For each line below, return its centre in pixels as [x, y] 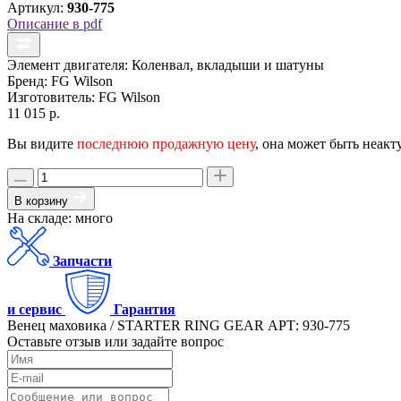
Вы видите [42, 143]
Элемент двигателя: [68, 64]
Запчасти [82, 260]
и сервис [34, 309]
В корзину [43, 200]
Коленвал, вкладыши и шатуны [228, 64]
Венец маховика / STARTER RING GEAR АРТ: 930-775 [179, 325]
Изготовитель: [51, 97]
